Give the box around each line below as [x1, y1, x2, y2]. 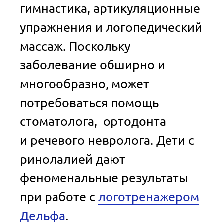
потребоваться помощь [20, 95, 159, 110]
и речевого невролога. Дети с [20, 132, 194, 148]
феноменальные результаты [20, 170, 188, 185]
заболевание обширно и [20, 57, 165, 72]
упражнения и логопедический [20, 19, 202, 35]
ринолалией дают [20, 151, 125, 166]
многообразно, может [20, 76, 149, 91]
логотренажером [98, 189, 199, 204]
